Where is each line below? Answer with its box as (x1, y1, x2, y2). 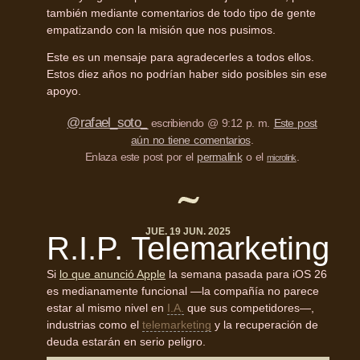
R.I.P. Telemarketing (47, 231, 329, 267)
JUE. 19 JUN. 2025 (145, 226, 231, 238)
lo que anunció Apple (59, 267, 166, 280)
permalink (197, 150, 242, 164)
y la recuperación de (211, 317, 318, 331)
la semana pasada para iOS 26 (166, 267, 327, 280)
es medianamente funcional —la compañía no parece (47, 284, 319, 297)
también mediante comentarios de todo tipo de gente (47, 6, 316, 20)
